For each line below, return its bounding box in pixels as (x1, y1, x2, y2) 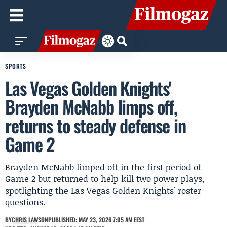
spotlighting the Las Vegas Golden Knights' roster (5, 184, 201, 196)
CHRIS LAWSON (12, 215, 48, 224)
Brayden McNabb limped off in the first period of (5, 161, 201, 173)
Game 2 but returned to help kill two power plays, (5, 172, 205, 184)
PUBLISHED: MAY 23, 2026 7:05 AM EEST (48, 215, 144, 224)
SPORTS (5, 62, 27, 70)
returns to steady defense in (5, 112, 186, 138)
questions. (5, 196, 46, 208)
